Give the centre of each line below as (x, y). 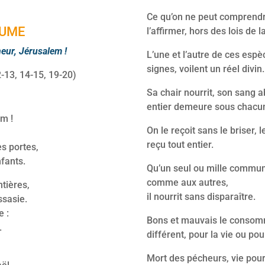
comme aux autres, (187, 182)
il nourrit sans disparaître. (201, 196)
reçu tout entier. (180, 144)
